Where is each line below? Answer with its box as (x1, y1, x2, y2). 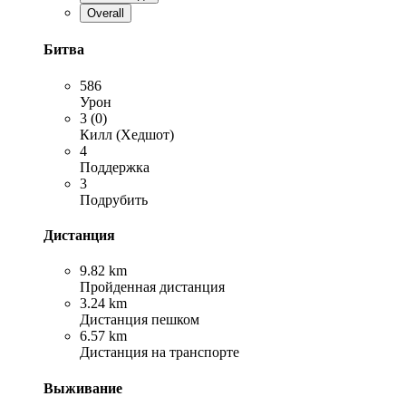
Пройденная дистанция (80, 279, 225, 295)
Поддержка (80, 159, 150, 175)
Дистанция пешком (80, 312, 199, 328)
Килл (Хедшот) (80, 126, 174, 142)
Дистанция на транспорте (80, 344, 239, 361)
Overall (87, 6, 124, 21)
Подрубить (80, 191, 148, 208)
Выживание (43, 380, 122, 396)
